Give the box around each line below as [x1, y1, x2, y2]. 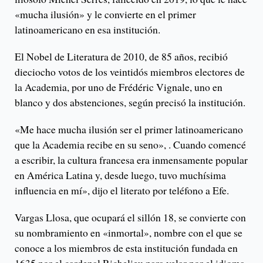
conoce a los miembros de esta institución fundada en [15, 241, 238, 255]
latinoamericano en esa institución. [15, 22, 160, 37]
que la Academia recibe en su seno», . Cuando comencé [15, 137, 246, 152]
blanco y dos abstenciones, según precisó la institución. [15, 95, 245, 110]
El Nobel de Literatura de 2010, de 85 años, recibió [15, 49, 228, 64]
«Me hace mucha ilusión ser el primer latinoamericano [15, 122, 243, 137]
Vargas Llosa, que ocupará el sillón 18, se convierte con [15, 210, 246, 225]
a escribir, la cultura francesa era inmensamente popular [15, 153, 248, 167]
